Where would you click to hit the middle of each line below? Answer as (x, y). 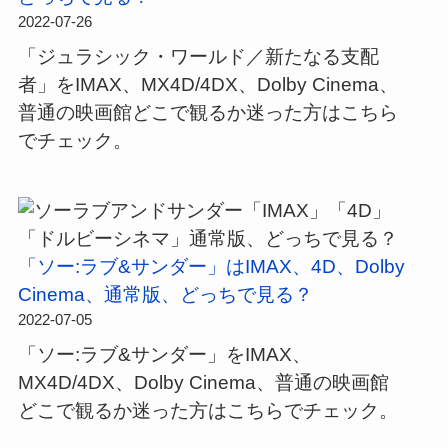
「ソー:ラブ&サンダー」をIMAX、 (164, 354)
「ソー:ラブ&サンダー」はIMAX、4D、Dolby (211, 267)
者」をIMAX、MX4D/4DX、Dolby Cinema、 (207, 84)
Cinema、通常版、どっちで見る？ (165, 295)
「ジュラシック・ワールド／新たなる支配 (198, 56)
